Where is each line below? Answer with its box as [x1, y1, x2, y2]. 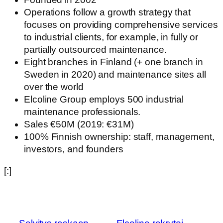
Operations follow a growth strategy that [24, 7, 191, 18]
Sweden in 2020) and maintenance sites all [24, 69, 206, 80]
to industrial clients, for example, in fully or [24, 32, 199, 43]
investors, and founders [24, 144, 123, 155]
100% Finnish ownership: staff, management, [24, 131, 215, 142]
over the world [24, 82, 84, 93]
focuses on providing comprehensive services [24, 19, 218, 30]
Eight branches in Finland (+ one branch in [24, 57, 203, 68]
